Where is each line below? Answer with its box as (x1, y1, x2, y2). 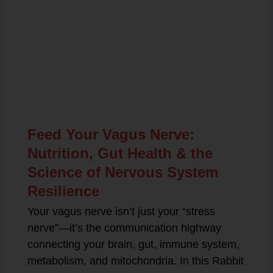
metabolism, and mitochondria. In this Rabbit (27, 255, 244, 267)
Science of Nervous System (27, 164, 218, 180)
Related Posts (45, 85, 228, 103)
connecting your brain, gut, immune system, (27, 238, 239, 250)
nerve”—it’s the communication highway (27, 222, 221, 234)
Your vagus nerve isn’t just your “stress (27, 205, 215, 218)
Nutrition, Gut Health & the (27, 145, 213, 161)
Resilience (27, 183, 99, 199)
